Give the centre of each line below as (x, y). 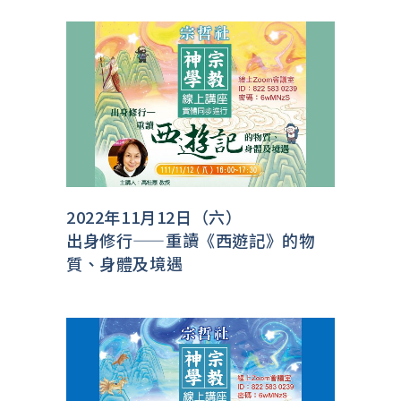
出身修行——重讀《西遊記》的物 (191, 240)
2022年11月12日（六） (154, 217)
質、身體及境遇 (125, 264)
